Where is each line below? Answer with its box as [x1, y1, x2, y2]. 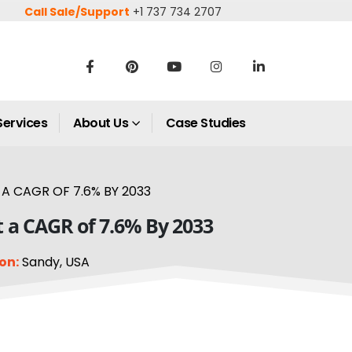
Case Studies [165, 114, 246, 132]
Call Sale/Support [24, 4, 130, 20]
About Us [73, 114, 128, 132]
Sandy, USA [18, 253, 90, 271]
